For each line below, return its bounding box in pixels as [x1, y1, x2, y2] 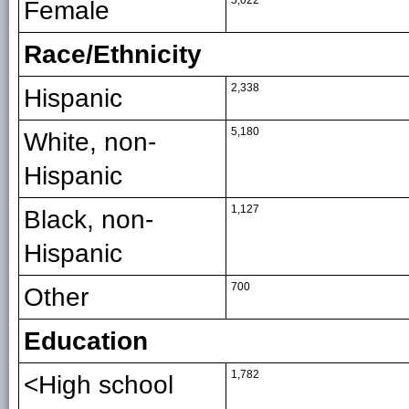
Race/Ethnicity [24, 40, 202, 69]
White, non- [24, 128, 156, 157]
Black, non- [24, 205, 153, 235]
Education [24, 327, 148, 356]
